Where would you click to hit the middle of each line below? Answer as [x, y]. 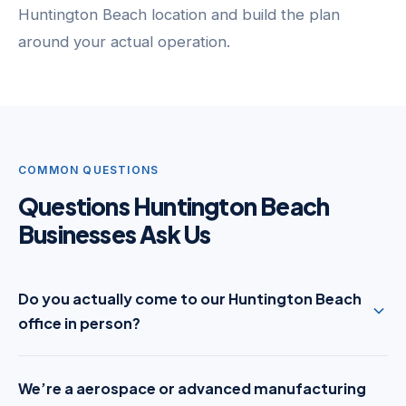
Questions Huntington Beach [174, 206]
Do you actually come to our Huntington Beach [190, 299]
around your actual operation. [124, 42]
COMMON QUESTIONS [89, 170]
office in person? [79, 323]
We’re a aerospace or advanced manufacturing [192, 388]
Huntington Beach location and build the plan [179, 14]
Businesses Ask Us [115, 234]
